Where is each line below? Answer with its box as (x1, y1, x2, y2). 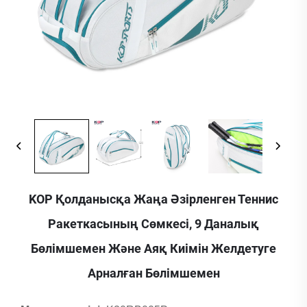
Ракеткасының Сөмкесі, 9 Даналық (48, 217, 259, 232)
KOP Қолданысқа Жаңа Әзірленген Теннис (29, 192, 278, 207)
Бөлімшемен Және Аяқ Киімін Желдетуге (31, 241, 276, 256)
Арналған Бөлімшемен (87, 266, 220, 281)
